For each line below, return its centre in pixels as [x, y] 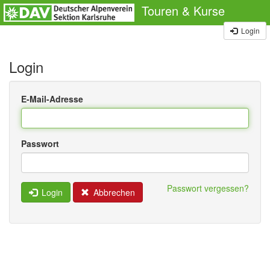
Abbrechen [112, 192]
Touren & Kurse [183, 11]
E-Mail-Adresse [52, 99]
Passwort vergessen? [208, 188]
